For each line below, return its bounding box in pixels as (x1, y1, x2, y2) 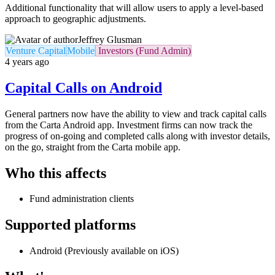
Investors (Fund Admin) (96, 45, 191, 56)
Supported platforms (5, 217, 136, 233)
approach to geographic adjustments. (5, 13, 146, 24)
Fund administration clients (29, 193, 134, 204)
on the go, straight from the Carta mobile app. (5, 141, 180, 152)
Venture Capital (6, 45, 66, 56)
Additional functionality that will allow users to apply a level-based (5, 2, 263, 13)
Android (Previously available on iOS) (29, 246, 179, 257)
